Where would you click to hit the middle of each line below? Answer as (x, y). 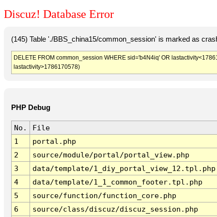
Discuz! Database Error (59, 14)
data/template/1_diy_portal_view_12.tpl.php (124, 169)
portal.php (54, 141)
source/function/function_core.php (104, 196)
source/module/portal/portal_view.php (111, 155)
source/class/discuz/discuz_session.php (115, 209)
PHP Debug (31, 108)
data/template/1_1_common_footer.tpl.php (117, 182)
